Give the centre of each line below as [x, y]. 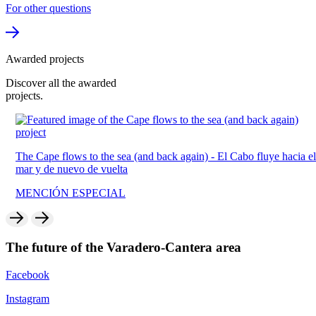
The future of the [56, 248]
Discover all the [42, 83]
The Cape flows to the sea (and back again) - [107, 156]
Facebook [28, 275]
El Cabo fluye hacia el [257, 156]
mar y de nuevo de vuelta [62, 169]
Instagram [28, 299]
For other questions [48, 8]
